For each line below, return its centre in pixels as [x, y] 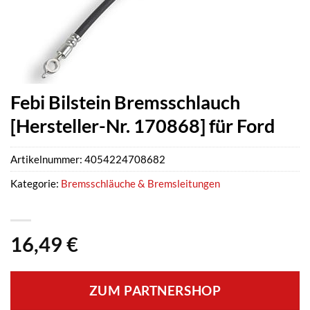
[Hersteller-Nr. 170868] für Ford [143, 126]
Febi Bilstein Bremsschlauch [125, 102]
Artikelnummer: [47, 159]
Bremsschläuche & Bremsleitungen [140, 184]
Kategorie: [36, 184]
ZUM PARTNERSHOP [155, 291]
